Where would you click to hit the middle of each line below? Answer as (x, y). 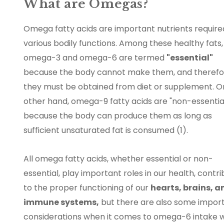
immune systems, (61, 202)
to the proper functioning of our (87, 188)
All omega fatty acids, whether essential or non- (118, 159)
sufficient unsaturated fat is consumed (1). (107, 130)
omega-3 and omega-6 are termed (95, 58)
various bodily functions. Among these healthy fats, (123, 43)
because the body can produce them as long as (118, 116)
